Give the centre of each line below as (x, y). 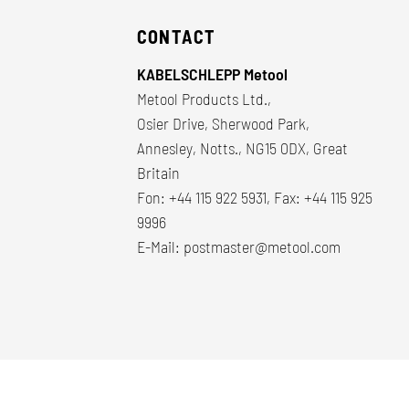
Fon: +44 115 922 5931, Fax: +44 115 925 (255, 197)
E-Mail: (160, 246)
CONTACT (177, 36)
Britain (158, 172)
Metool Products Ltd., (204, 98)
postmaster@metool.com (262, 246)
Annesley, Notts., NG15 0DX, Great (242, 147)
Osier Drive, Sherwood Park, (223, 123)
